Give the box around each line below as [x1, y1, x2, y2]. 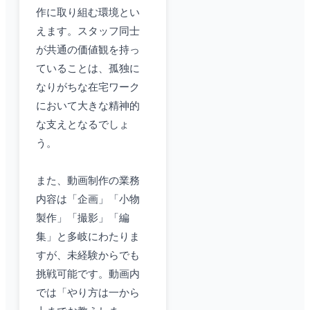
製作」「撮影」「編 [36, 212, 129, 224]
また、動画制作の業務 [36, 175, 140, 187]
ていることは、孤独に [36, 63, 140, 75]
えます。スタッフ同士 [36, 26, 140, 37]
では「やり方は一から [36, 287, 140, 299]
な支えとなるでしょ [36, 119, 129, 131]
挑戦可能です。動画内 [36, 268, 140, 280]
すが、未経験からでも [36, 250, 140, 262]
